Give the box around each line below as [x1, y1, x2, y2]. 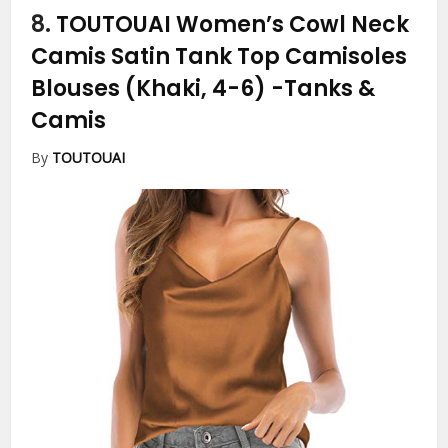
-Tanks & [271, 72, 376, 104]
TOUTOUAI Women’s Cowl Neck [56, 8, 410, 40]
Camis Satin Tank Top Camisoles [31, 40, 408, 72]
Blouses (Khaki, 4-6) [31, 72, 272, 104]
